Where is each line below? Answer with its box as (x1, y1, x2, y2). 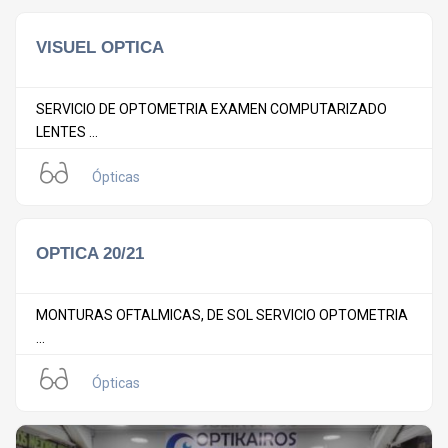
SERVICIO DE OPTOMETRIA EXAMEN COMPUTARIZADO (36, 101, 387, 117)
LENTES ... (36, 124, 98, 140)
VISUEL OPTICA (36, 37, 164, 57)
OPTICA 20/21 (36, 243, 144, 263)
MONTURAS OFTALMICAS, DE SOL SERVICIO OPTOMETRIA (36, 307, 408, 323)
